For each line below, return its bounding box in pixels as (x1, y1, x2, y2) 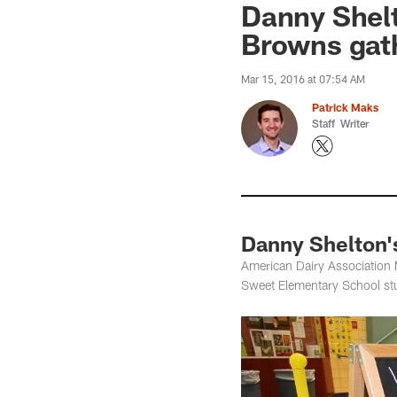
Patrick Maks (312, 101, 378, 113)
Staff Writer (312, 117, 369, 129)
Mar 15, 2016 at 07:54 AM (241, 73, 365, 85)
